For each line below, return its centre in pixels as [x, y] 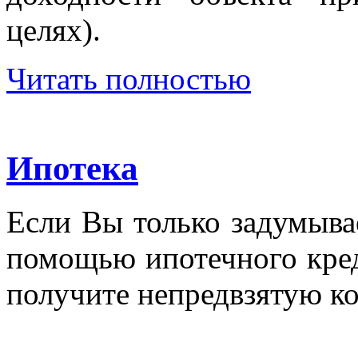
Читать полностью [129, 78]
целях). [54, 30]
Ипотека [72, 168]
